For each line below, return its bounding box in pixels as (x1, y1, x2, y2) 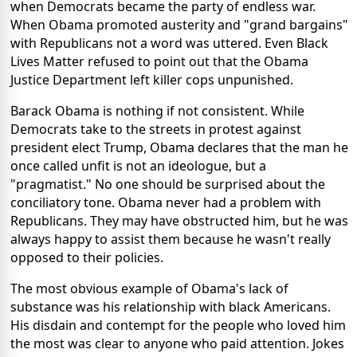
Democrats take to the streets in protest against (10, 120, 301, 139)
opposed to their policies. (10, 249, 163, 267)
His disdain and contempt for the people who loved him (10, 316, 346, 335)
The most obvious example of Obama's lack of (10, 280, 288, 298)
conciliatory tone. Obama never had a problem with (10, 194, 321, 212)
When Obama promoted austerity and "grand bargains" (10, 16, 348, 34)
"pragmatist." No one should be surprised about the (10, 175, 325, 194)
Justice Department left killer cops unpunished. (10, 71, 293, 89)
